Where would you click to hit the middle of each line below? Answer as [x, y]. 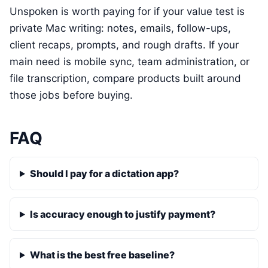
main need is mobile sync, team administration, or [130, 61]
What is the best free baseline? [102, 255]
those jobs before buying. [71, 95]
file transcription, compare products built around [125, 78]
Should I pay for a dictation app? [104, 173]
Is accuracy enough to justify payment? [122, 214]
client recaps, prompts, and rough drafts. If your [124, 45]
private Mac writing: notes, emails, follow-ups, [120, 28]
